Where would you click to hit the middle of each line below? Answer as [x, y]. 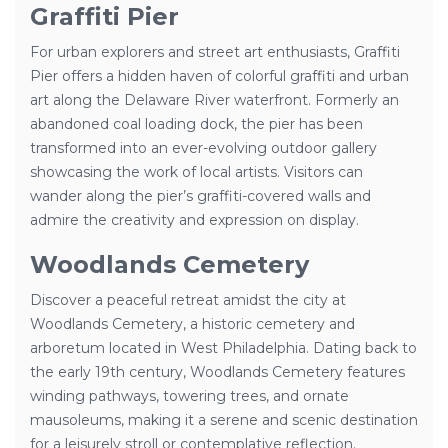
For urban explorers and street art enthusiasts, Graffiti [215, 52]
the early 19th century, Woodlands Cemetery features [217, 372]
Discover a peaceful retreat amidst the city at [188, 300]
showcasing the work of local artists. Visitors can [196, 172]
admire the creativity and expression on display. [194, 220]
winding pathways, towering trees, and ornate [189, 396]
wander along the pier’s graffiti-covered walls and [200, 196]
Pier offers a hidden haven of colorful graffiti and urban [219, 76]
